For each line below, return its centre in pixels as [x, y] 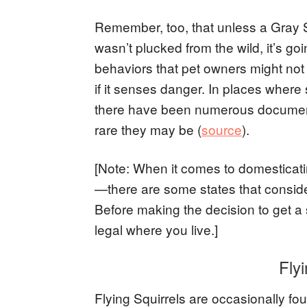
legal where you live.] [156, 229]
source [222, 129]
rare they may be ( [148, 129]
